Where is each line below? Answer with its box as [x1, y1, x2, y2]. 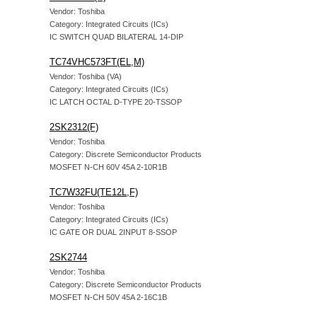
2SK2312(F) [50, 122, 98, 132]
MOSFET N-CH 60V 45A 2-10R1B [50, 163, 167, 171]
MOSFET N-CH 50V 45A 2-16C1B [50, 293, 167, 301]
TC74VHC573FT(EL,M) [50, 57, 144, 67]
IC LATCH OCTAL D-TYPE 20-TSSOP [50, 98, 182, 106]
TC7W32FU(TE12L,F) [50, 187, 138, 197]
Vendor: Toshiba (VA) [50, 72, 122, 81]
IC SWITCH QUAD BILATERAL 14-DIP [50, 33, 183, 41]
